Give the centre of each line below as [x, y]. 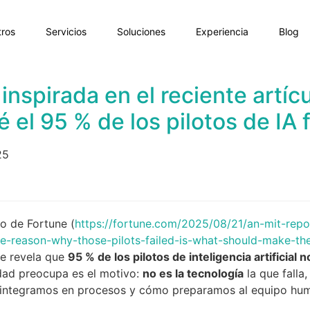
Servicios [66, 31]
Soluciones [141, 31]
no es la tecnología [193, 273]
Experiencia [222, 31]
